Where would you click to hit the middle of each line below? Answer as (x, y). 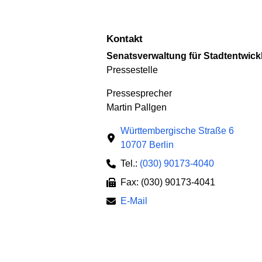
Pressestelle (132, 70)
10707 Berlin (147, 145)
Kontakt (128, 39)
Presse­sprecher (139, 94)
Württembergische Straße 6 (177, 131)
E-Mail (134, 201)
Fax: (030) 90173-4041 (168, 182)
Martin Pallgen (137, 108)
